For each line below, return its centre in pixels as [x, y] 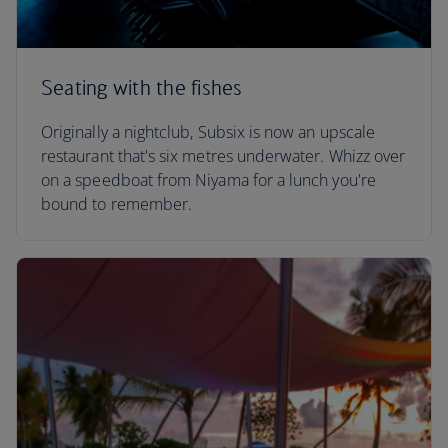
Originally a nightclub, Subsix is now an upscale [208, 132]
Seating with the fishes [142, 87]
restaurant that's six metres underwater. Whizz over [223, 156]
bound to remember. [117, 204]
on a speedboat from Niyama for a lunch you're [208, 180]
